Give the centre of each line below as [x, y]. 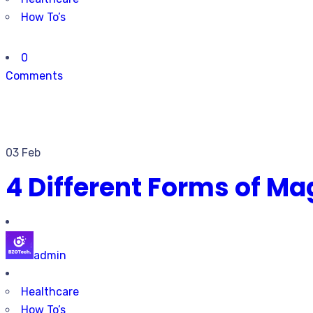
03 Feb [23, 153]
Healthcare [50, 292]
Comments [34, 76]
